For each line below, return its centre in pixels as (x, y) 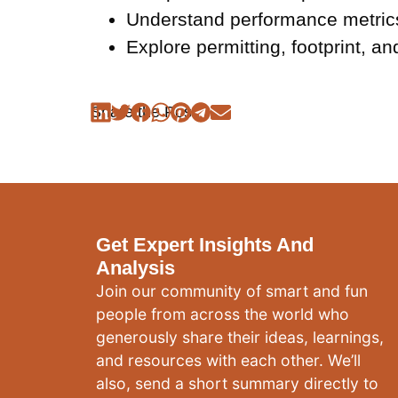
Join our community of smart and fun (231, 291)
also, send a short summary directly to (237, 383)
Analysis (135, 267)
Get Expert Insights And (204, 244)
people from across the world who (222, 314)
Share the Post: (146, 111)
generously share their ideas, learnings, (239, 337)
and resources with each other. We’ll (228, 360)
